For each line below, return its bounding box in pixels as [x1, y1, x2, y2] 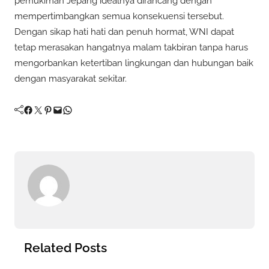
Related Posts [24, 240, 107, 255]
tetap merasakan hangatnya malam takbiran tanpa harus [14, 41, 248, 53]
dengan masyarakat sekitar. [14, 73, 127, 84]
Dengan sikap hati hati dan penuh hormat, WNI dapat [14, 26, 234, 37]
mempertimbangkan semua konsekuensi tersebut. [14, 10, 224, 22]
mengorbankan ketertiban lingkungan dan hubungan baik [14, 57, 253, 68]
